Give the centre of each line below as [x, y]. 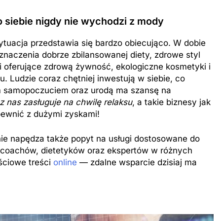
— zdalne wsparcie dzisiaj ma [137, 162]
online [65, 162]
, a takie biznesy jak [171, 102]
